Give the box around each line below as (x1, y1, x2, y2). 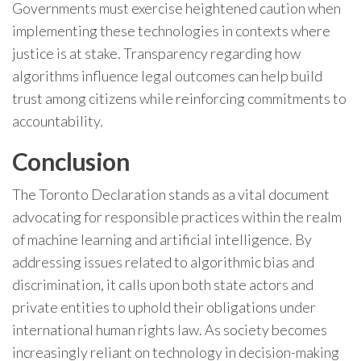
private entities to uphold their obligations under (12, 298, 316, 316)
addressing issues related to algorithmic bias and (12, 253, 314, 271)
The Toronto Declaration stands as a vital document (12, 185, 330, 203)
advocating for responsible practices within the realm (12, 208, 342, 226)
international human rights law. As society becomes (12, 321, 327, 338)
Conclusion (12, 147, 130, 176)
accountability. (12, 112, 103, 130)
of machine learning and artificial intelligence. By (12, 230, 312, 248)
